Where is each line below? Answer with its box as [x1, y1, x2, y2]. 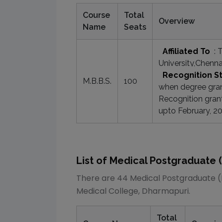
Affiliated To [163, 47, 210, 56]
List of [76, 155, 110, 166]
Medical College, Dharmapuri [76, 185, 189, 197]
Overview [159, 16, 195, 26]
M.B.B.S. [83, 76, 111, 86]
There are [76, 172, 115, 184]
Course [83, 10, 110, 20]
